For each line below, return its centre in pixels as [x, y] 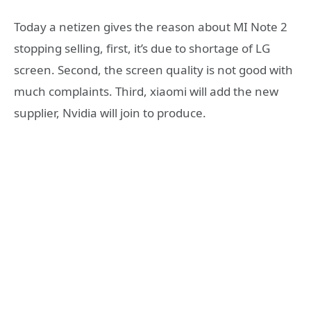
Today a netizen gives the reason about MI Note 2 [151, 26]
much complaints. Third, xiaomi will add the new [146, 91]
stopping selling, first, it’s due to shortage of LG [142, 48]
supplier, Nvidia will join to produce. [110, 112]
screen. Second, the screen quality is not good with [153, 69]
